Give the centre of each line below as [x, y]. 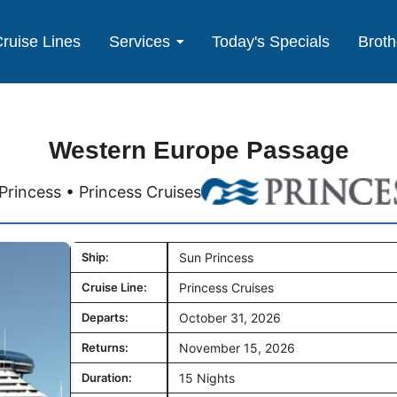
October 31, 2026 [230, 318]
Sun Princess [216, 258]
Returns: [105, 348]
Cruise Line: [114, 288]
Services [140, 41]
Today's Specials [271, 41]
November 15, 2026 [237, 348]
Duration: [107, 378]
